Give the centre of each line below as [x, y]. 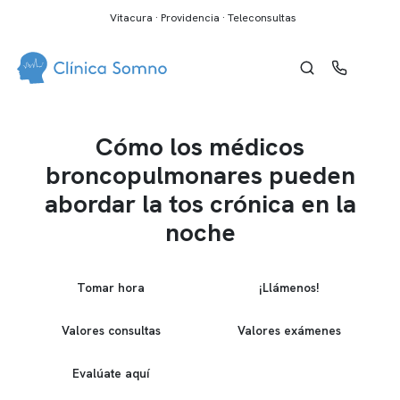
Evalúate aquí [111, 373]
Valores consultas [111, 330]
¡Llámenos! [289, 287]
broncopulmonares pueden [200, 175]
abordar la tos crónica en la [200, 204]
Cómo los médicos [200, 146]
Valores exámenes [289, 330]
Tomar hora [111, 287]
